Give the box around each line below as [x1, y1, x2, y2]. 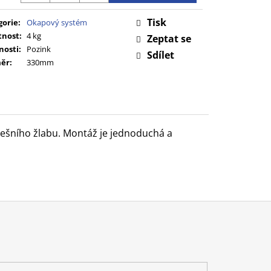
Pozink [27, 43, 51, 54]
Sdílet [147, 48, 174, 62]
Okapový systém [27, 16, 87, 28]
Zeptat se [147, 31, 191, 45]
